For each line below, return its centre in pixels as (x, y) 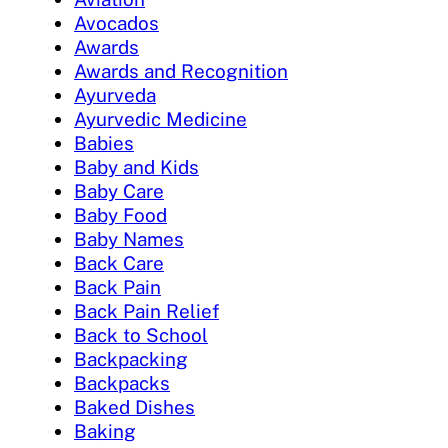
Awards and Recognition (181, 71)
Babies (104, 143)
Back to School (141, 335)
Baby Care (119, 191)
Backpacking (131, 359)
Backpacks (122, 383)
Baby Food (120, 215)
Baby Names (129, 239)
